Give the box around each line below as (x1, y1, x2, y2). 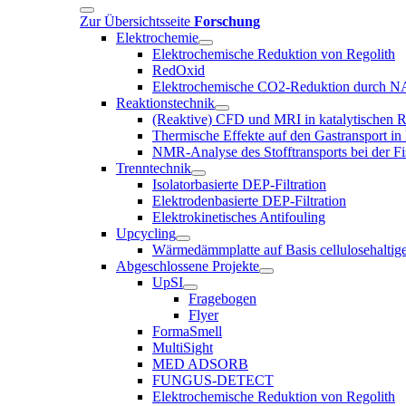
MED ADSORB (152, 355, 248, 372)
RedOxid (152, 62, 205, 78)
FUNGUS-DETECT (152, 372, 274, 388)
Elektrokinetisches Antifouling (152, 208, 325, 225)
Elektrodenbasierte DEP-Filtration (152, 192, 346, 208)
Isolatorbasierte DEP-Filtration (152, 176, 326, 192)
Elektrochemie (116, 29, 198, 45)
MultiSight (152, 339, 213, 355)
